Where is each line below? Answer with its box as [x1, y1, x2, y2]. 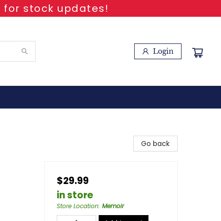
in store [57, 188, 93, 202]
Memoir [102, 202, 124, 210]
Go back [141, 139, 170, 148]
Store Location [57, 202, 99, 210]
